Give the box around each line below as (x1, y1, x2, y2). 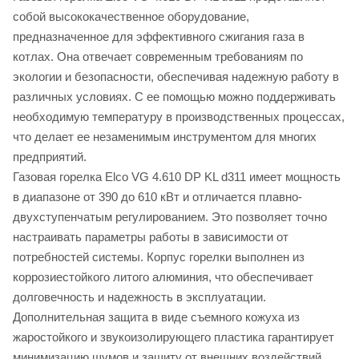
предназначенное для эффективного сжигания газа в (13, 29, 305, 43)
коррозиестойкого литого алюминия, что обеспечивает (13, 269, 313, 284)
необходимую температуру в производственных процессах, (13, 109, 345, 123)
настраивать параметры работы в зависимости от (13, 229, 288, 244)
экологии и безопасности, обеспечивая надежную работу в (13, 69, 339, 83)
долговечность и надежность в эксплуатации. (13, 289, 266, 304)
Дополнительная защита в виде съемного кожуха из (13, 309, 300, 324)
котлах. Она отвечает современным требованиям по (13, 49, 303, 63)
